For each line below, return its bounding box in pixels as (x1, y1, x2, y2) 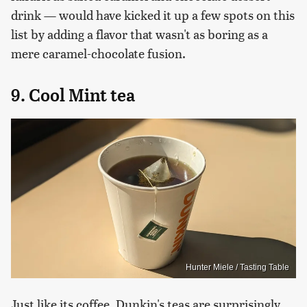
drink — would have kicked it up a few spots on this (11, 5, 295, 23)
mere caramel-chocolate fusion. (11, 44, 186, 62)
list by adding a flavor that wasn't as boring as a (11, 25, 268, 42)
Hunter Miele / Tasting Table (186, 262, 289, 273)
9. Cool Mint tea (11, 84, 135, 106)
